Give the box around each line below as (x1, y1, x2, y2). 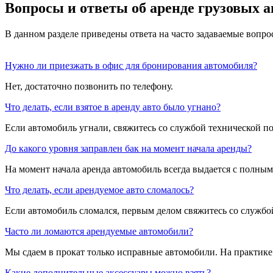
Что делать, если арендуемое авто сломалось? (5, 184, 194, 195)
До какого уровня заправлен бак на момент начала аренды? (5, 143, 252, 154)
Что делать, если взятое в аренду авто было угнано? (5, 101, 221, 112)
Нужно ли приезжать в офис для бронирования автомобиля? (5, 60, 257, 71)
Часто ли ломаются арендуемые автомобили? (5, 225, 193, 236)
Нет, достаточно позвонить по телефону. (5, 80, 173, 91)
